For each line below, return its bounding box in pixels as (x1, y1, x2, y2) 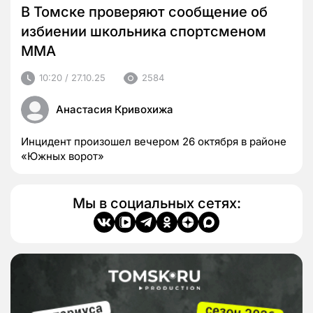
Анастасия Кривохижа (56, 102, 173, 116)
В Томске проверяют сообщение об (21, 3, 268, 20)
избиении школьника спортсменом (21, 22, 266, 40)
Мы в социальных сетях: (72, 194, 241, 212)
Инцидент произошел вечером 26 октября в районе (21, 134, 286, 148)
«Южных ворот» (21, 149, 104, 163)
